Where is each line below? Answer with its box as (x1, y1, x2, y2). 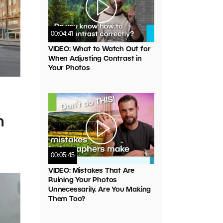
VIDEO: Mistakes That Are (48, 167, 135, 174)
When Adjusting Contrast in (48, 55, 142, 62)
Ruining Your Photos (48, 177, 117, 184)
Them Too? (48, 196, 86, 203)
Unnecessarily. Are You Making (48, 186, 151, 193)
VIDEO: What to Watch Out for (48, 46, 151, 53)
